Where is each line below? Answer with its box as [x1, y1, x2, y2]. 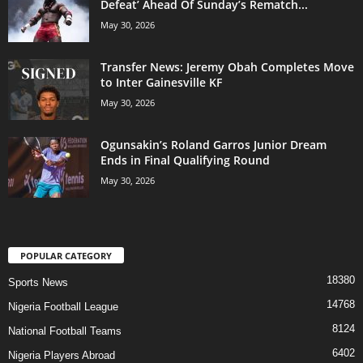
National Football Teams [8, 325, 122, 338]
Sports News [8, 276, 68, 289]
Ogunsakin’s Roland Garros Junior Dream [100, 137, 327, 153]
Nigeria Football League [8, 301, 118, 314]
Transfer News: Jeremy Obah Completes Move [100, 59, 354, 75]
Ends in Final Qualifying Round [100, 152, 273, 169]
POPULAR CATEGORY [20, 250, 112, 263]
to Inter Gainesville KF [100, 75, 222, 91]
